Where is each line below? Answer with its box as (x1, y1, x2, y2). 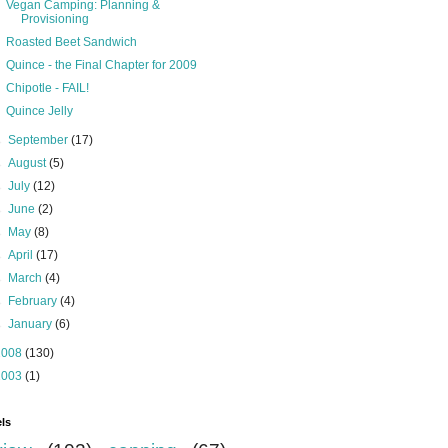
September (8, 133, 72, 147)
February (8, 294, 61, 308)
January (8, 317, 56, 331)
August (8, 156, 50, 170)
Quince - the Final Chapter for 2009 (5, 58, 197, 72)
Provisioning (20, 12, 89, 26)
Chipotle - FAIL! (5, 81, 89, 95)
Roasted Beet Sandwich (5, 35, 137, 49)
